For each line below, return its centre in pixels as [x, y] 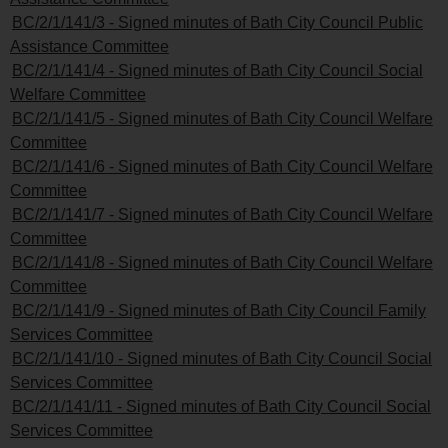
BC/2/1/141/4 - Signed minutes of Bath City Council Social [217, 70]
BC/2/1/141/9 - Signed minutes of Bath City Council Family [219, 310]
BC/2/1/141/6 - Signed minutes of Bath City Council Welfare [222, 166]
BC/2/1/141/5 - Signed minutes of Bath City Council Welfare [222, 118]
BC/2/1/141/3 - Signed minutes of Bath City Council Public [217, 22]
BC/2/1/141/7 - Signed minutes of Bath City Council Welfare [222, 214]
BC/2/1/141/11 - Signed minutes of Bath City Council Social [221, 406]
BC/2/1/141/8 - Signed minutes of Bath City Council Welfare [222, 262]
